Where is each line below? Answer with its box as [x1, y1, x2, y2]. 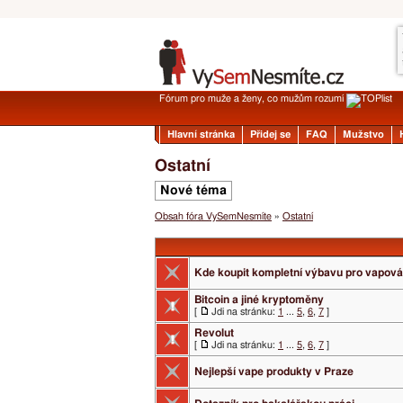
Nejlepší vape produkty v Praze [194, 366, 354, 377]
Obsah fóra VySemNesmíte [155, 211, 272, 221]
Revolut [194, 327, 234, 338]
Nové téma [160, 184, 227, 197]
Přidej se [250, 130, 291, 139]
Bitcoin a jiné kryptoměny [194, 294, 324, 305]
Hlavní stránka [167, 130, 235, 139]
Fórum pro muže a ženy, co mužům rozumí [159, 94, 346, 103]
